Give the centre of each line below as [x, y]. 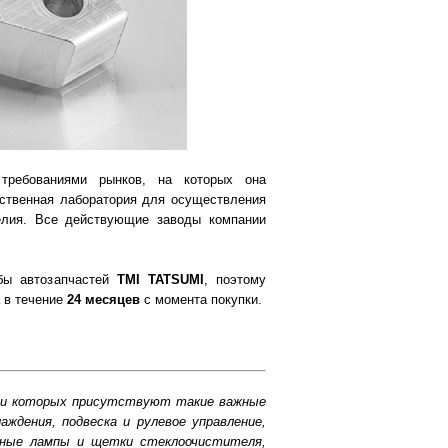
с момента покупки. [201, 299]
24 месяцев [103, 299]
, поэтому [235, 279]
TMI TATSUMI [160, 279]
